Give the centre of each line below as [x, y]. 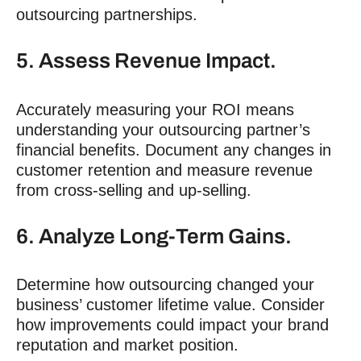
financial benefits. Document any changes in [174, 149]
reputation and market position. [127, 345]
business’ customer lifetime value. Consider [170, 305]
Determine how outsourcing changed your [165, 285]
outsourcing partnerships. [107, 15]
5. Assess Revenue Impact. [146, 61]
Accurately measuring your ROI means [155, 109]
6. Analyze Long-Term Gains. [154, 236]
